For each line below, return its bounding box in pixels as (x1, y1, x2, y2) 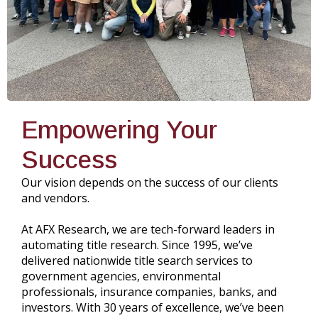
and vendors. (21, 190, 89, 206)
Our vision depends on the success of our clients (21, 174, 278, 190)
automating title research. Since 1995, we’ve (21, 236, 253, 253)
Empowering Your (21, 115, 217, 143)
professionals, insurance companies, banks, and (21, 283, 277, 300)
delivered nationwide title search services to (21, 252, 253, 268)
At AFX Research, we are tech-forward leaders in (21, 221, 275, 237)
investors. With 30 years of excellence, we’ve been (21, 299, 284, 315)
